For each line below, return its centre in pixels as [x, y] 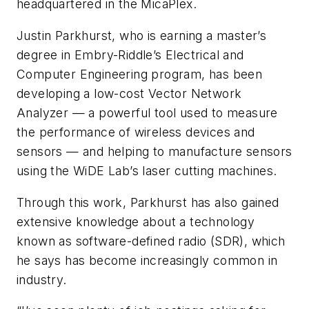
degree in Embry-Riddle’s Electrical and [130, 54]
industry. [42, 279]
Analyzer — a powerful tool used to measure [147, 112]
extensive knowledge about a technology [136, 221]
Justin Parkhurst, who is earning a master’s [142, 35]
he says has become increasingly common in [147, 260]
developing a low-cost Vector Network [129, 93]
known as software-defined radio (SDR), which [151, 241]
